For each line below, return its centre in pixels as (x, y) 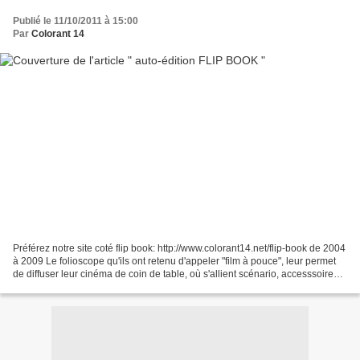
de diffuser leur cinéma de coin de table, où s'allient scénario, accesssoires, (177, 274)
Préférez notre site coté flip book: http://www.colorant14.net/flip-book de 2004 (179, 249)
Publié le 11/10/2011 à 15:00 (76, 20)
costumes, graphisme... (63, 287)
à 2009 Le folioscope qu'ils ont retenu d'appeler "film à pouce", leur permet (174, 262)
